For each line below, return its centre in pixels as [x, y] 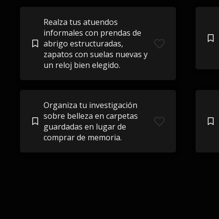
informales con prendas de [92, 33]
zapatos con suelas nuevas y [95, 54]
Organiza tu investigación [90, 105]
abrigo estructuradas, [83, 44]
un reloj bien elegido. [82, 65]
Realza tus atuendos [80, 22]
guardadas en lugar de [85, 127]
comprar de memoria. [82, 137]
